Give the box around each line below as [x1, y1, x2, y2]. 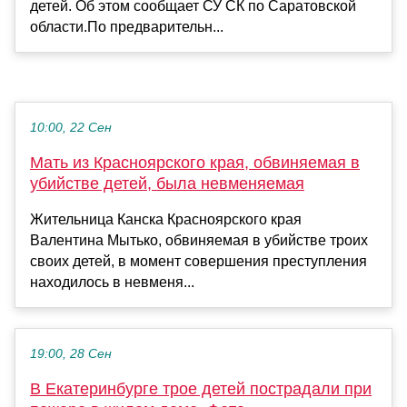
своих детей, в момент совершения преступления [30, 253, 367, 270]
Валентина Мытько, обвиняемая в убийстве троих [30, 233, 368, 249]
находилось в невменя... [30, 274, 194, 291]
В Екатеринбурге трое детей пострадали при [30, 380, 372, 399]
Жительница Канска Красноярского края [30, 212, 302, 228]
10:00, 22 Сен [30, 121, 112, 135]
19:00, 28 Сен [30, 347, 112, 362]
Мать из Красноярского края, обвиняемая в [30, 154, 360, 173]
